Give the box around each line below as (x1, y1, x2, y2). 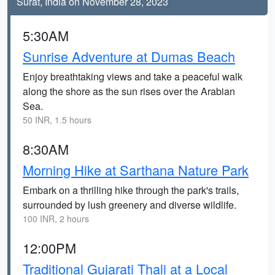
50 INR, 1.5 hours (23, 114, 91, 126)
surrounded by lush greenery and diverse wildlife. (23, 198, 236, 212)
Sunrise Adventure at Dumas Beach (23, 47, 235, 66)
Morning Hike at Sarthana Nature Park (23, 160, 249, 179)
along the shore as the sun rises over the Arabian (23, 84, 235, 98)
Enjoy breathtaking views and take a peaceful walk (23, 69, 242, 83)
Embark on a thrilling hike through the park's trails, (23, 183, 239, 197)
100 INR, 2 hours (23, 212, 89, 225)
